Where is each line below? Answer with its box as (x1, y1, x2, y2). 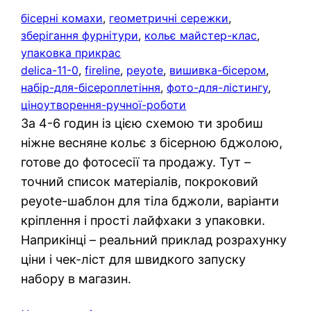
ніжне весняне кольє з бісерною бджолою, (21, 135, 283, 150)
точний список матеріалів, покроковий (21, 174, 259, 189)
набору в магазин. (21, 271, 132, 286)
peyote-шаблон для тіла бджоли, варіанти (21, 193, 280, 208)
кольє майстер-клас (144, 28, 258, 42)
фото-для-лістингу (167, 80, 269, 94)
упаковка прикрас (21, 45, 121, 60)
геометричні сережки (109, 10, 229, 25)
